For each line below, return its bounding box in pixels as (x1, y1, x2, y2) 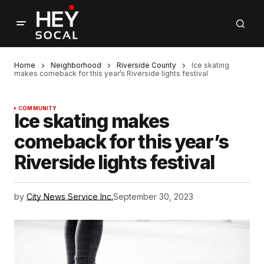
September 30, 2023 (113, 192, 193, 202)
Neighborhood (51, 61, 101, 70)
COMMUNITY (18, 105, 57, 112)
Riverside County (117, 61, 176, 70)
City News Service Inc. (27, 192, 113, 202)
